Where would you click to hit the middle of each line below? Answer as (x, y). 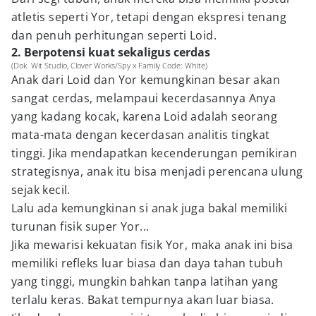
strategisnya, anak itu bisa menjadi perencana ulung (157, 171)
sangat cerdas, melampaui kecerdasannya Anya (144, 98)
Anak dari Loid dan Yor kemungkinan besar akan (146, 80)
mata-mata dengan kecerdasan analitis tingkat (141, 135)
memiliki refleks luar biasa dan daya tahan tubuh (147, 263)
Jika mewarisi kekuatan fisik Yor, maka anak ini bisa (152, 245)
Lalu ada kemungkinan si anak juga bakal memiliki (150, 208)
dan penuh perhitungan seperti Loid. (114, 35)
